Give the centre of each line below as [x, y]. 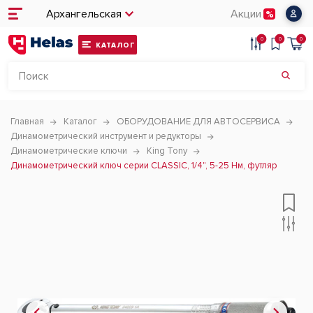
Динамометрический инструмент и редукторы [106, 136]
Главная [27, 122]
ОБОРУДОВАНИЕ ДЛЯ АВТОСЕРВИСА [198, 122]
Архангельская [84, 14]
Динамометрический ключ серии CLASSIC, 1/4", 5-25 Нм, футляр [144, 166]
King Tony [167, 151]
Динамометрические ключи [69, 151]
